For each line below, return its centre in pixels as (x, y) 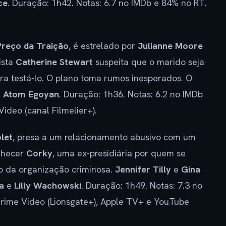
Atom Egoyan (31, 94)
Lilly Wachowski (48, 185)
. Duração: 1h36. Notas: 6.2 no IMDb (131, 94)
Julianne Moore (170, 45)
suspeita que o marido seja (149, 62)
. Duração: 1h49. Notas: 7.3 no (142, 185)
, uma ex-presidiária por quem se (119, 153)
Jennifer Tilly (143, 169)
